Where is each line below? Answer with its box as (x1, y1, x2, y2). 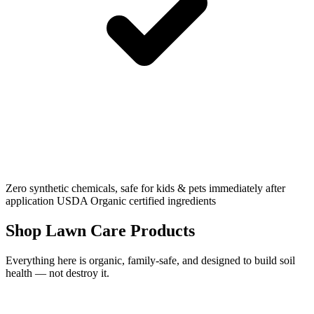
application (6, 195, 54, 207)
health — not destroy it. (6, 266, 109, 279)
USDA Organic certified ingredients (57, 195, 216, 207)
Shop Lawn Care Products (6, 221, 195, 240)
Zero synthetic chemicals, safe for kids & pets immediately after (6, 182, 285, 195)
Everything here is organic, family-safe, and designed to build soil (6, 254, 295, 266)
